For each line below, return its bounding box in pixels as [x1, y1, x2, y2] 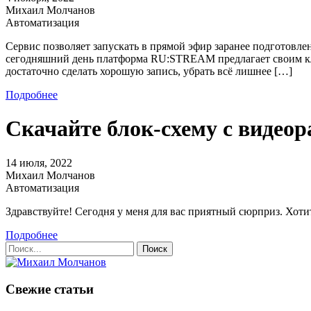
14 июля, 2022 [6, 156, 72, 169]
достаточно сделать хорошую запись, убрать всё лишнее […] [6, 65, 292, 77]
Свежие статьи [6, 281, 94, 296]
